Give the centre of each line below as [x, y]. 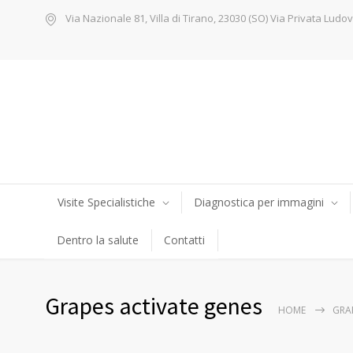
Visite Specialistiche [106, 202]
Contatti [184, 240]
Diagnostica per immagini [259, 202]
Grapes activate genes [154, 306]
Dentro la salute [98, 240]
